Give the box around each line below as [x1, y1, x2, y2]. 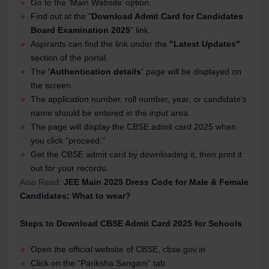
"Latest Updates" [169, 38, 240, 49]
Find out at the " [31, 11, 91, 21]
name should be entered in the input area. [31, 107, 190, 118]
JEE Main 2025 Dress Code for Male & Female [64, 177, 249, 187]
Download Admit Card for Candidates [91, 11, 243, 21]
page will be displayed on [144, 66, 241, 76]
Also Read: [20, 177, 64, 187]
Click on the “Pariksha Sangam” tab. [31, 258, 168, 268]
